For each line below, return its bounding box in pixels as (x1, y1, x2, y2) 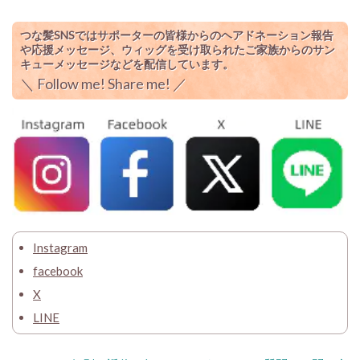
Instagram (33, 240, 88, 255)
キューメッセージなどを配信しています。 (20, 56, 234, 71)
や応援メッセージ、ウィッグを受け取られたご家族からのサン (20, 42, 335, 56)
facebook (33, 264, 83, 278)
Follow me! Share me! (37, 74, 173, 92)
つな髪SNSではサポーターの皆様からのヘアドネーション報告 (20, 27, 333, 42)
